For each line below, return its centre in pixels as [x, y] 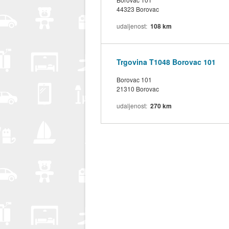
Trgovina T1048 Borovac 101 [166, 62]
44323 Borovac [138, 9]
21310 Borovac [138, 88]
